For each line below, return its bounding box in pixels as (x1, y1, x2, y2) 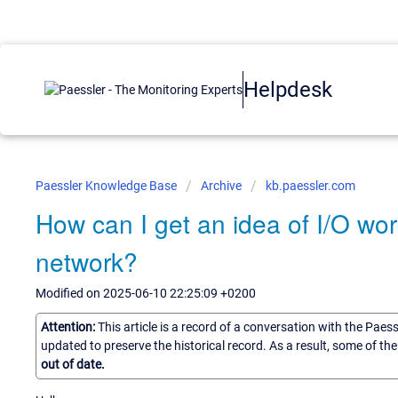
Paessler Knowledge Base (36, 179, 179, 193)
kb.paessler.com (266, 179, 355, 193)
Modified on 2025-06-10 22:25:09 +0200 (36, 286, 256, 300)
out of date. (41, 356, 105, 371)
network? (36, 243, 138, 279)
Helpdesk (243, 76, 332, 102)
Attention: (41, 319, 98, 334)
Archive (201, 179, 242, 193)
